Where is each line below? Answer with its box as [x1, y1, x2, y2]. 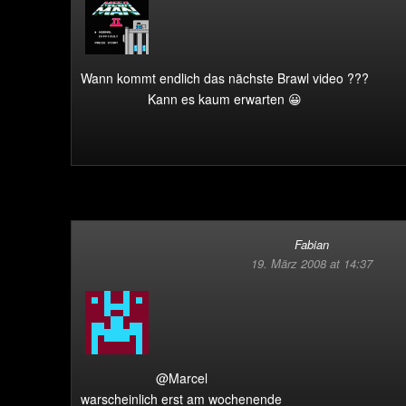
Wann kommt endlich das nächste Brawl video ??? [81, 69, 369, 87]
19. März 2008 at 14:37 [251, 255, 372, 272]
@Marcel [155, 369, 208, 387]
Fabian [295, 236, 329, 253]
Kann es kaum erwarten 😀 [148, 90, 302, 108]
